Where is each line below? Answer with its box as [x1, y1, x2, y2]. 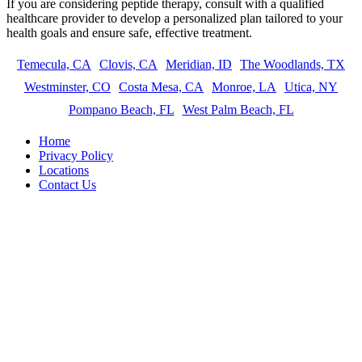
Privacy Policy [39, 149, 113, 163]
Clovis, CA [99, 57, 158, 72]
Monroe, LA [212, 80, 276, 95]
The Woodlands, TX [240, 57, 345, 72]
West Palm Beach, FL [182, 103, 294, 117]
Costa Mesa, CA [119, 80, 204, 95]
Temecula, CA [17, 57, 91, 72]
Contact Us [39, 178, 96, 192]
